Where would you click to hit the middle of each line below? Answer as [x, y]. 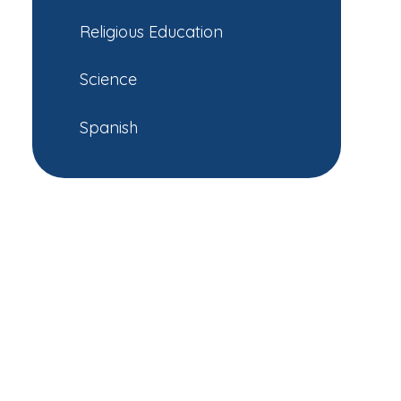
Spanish [109, 128]
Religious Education [151, 31]
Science [108, 80]
